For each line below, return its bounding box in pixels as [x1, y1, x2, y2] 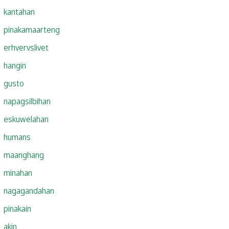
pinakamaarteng [4, 24, 60, 35]
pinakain [4, 202, 31, 214]
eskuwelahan [4, 113, 49, 125]
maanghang [4, 149, 44, 161]
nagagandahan [4, 185, 54, 196]
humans [4, 131, 31, 143]
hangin [4, 59, 26, 71]
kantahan [4, 6, 35, 17]
